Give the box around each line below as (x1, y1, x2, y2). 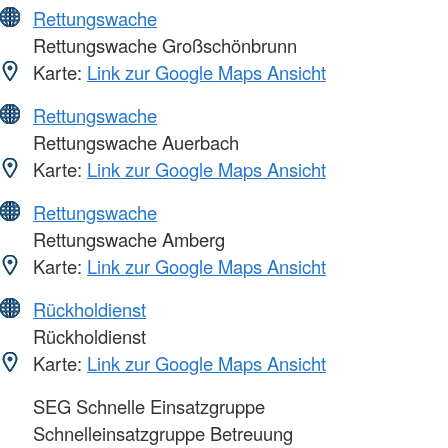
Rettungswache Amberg (28, 226, 225, 253)
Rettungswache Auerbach (28, 129, 239, 156)
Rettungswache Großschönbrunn (28, 32, 297, 59)
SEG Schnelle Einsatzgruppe (28, 393, 265, 420)
